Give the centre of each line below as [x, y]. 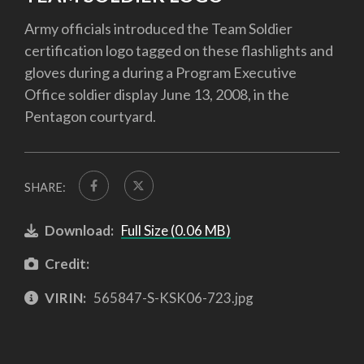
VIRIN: [65, 297]
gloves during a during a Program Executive [160, 73]
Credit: [67, 264]
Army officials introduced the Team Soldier [158, 29]
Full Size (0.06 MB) [175, 230]
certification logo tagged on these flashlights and [179, 51]
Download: [79, 230]
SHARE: [45, 188]
